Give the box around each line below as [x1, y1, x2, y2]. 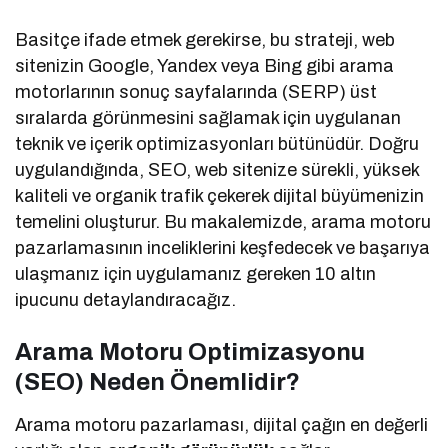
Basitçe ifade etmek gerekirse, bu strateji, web [15, 29, 396, 50]
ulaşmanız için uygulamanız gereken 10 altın [15, 263, 377, 284]
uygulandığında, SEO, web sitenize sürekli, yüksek [15, 159, 420, 180]
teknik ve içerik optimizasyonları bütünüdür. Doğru [15, 133, 420, 154]
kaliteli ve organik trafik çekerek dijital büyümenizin [15, 185, 425, 206]
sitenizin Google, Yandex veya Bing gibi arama [15, 55, 395, 76]
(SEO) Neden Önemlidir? [15, 368, 300, 395]
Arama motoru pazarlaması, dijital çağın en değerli [15, 414, 429, 435]
